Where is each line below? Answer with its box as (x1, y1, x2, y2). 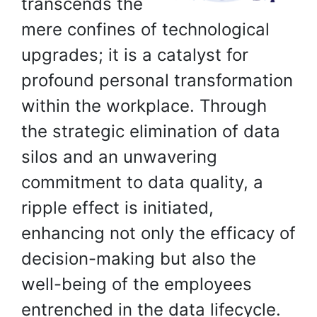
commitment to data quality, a (21, 172, 263, 192)
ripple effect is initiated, (21, 197, 214, 218)
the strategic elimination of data (21, 121, 280, 142)
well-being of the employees (21, 274, 252, 294)
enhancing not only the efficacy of (21, 223, 296, 243)
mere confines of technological (21, 19, 270, 40)
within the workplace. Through (21, 96, 267, 116)
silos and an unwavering (21, 146, 217, 167)
